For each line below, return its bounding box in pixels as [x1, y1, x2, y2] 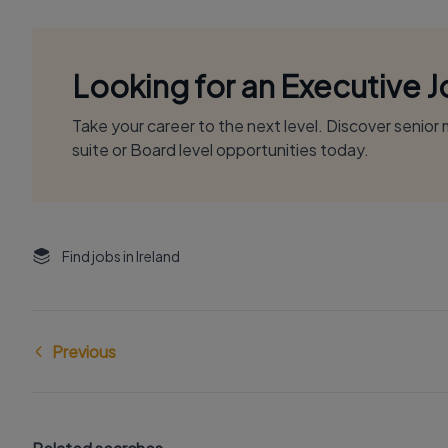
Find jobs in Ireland [62, 247, 180, 265]
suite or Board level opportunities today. [72, 139, 369, 160]
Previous [52, 341, 116, 362]
